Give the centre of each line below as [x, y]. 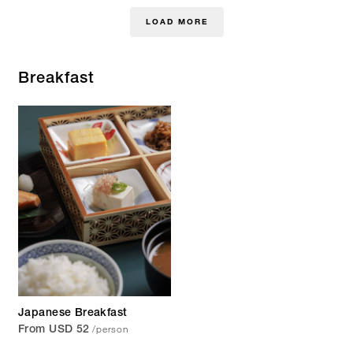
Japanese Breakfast [73, 313]
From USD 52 [54, 330]
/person [110, 328]
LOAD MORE [176, 22]
